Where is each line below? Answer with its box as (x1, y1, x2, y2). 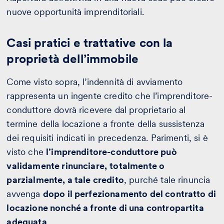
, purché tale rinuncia (123, 174, 210, 185)
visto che (6, 146, 46, 157)
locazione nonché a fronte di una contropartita (6, 202, 204, 213)
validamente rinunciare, (6, 160, 107, 171)
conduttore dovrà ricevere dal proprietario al (6, 104, 186, 115)
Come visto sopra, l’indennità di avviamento (6, 76, 183, 87)
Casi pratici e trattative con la (6, 35, 173, 50)
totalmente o (109, 160, 165, 171)
